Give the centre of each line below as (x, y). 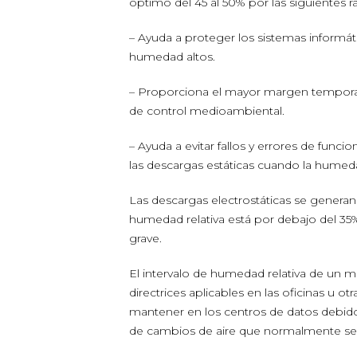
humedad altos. (172, 57)
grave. (145, 238)
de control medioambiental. (207, 111)
